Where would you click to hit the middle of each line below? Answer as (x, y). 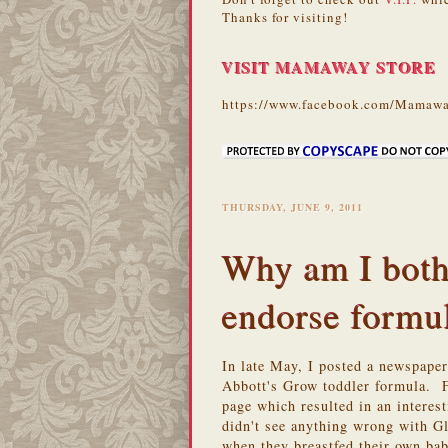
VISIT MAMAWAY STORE (329, 67)
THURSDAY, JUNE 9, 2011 (292, 206)
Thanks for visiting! (285, 16)
